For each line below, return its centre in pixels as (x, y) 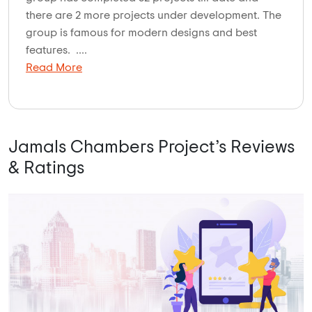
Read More (54, 67)
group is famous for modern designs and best (141, 32)
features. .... (56, 50)
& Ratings (46, 168)
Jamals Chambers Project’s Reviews (151, 147)
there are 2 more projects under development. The (154, 15)
